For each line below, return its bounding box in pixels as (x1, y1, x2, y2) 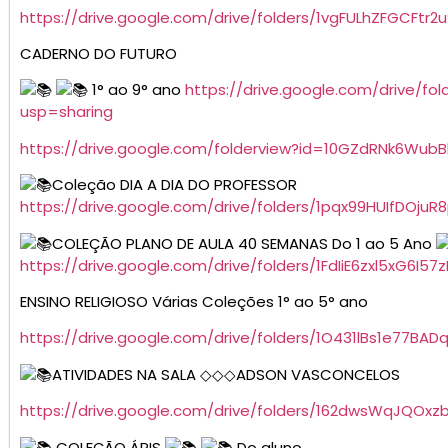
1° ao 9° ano (88, 79, 185, 101)
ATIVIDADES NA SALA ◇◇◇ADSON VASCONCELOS (52, 363, 400, 385)
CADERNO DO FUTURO (20, 43, 177, 65)
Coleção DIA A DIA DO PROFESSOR (52, 174, 297, 196)
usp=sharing (20, 101, 113, 123)
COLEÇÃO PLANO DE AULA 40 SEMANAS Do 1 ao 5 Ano (52, 232, 436, 254)
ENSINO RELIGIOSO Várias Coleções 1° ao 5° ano (20, 291, 368, 313)
